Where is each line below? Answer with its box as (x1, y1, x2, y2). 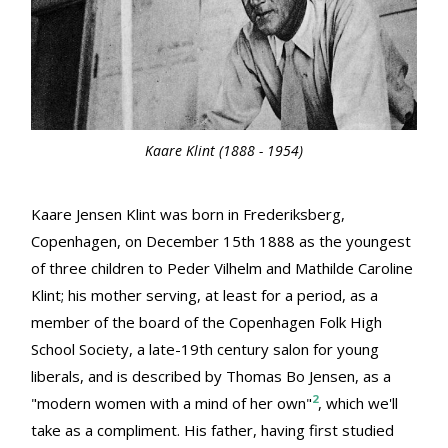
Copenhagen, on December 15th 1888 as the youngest (31, 231, 411, 252)
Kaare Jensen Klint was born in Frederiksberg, (31, 204, 345, 225)
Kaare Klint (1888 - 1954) (145, 141, 303, 161)
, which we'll (318, 393, 398, 414)
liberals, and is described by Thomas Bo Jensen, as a (31, 366, 391, 387)
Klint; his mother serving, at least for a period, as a (31, 285, 378, 306)
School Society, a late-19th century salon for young (31, 339, 379, 360)
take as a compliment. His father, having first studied (31, 420, 394, 441)
